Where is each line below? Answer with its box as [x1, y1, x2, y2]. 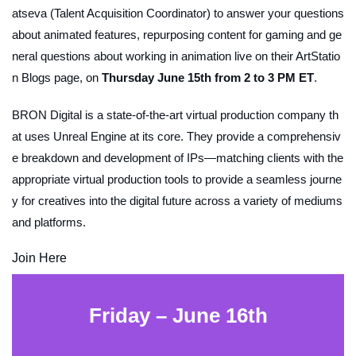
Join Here [12, 251, 67, 265]
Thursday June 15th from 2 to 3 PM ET [102, 71, 314, 85]
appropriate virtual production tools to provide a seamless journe [12, 172, 342, 187]
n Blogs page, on [12, 71, 102, 85]
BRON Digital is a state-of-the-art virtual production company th [12, 108, 339, 122]
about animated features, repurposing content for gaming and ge [12, 28, 342, 42]
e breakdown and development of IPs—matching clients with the [12, 151, 343, 165]
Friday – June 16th [88, 303, 268, 327]
